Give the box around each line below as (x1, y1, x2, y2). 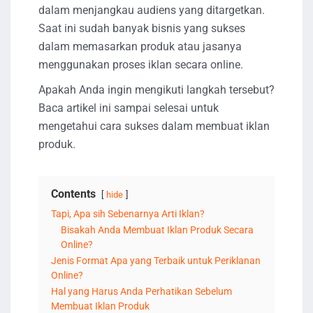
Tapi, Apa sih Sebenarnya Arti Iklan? (51, 208, 205, 220)
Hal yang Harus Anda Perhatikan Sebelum (51, 285, 232, 298)
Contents (51, 187, 96, 201)
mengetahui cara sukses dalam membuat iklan (38, 119, 270, 133)
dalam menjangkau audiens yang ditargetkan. (38, 3, 265, 17)
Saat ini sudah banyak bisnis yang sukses (38, 21, 245, 35)
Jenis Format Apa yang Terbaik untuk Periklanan (51, 254, 261, 267)
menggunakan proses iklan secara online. (38, 57, 243, 71)
